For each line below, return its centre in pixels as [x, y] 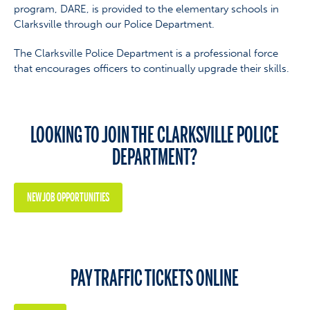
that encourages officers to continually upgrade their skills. [151, 68]
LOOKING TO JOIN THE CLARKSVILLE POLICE [155, 135]
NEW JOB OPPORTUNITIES [68, 197]
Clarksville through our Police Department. [114, 24]
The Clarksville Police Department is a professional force [146, 53]
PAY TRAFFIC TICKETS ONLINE [155, 278]
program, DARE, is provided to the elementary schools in [146, 9]
